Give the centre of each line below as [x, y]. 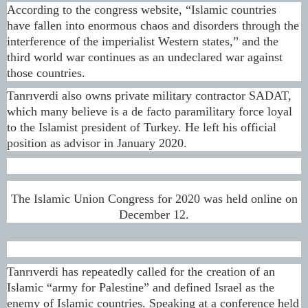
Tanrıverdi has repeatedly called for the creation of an [141, 271]
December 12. [154, 214]
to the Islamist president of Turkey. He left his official [142, 128]
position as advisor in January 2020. [97, 143]
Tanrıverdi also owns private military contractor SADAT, [149, 96]
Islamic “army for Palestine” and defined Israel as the [141, 287]
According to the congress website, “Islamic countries [142, 10]
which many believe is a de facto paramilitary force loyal [150, 112]
